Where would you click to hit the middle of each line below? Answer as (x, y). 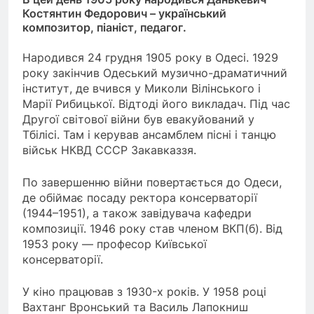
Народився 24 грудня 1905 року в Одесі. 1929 (150, 57)
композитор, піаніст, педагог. (104, 28)
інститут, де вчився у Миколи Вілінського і (142, 88)
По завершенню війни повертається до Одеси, (152, 182)
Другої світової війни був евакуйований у (138, 119)
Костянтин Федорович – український (124, 14)
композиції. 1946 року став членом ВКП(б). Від (152, 228)
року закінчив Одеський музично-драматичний (155, 73)
